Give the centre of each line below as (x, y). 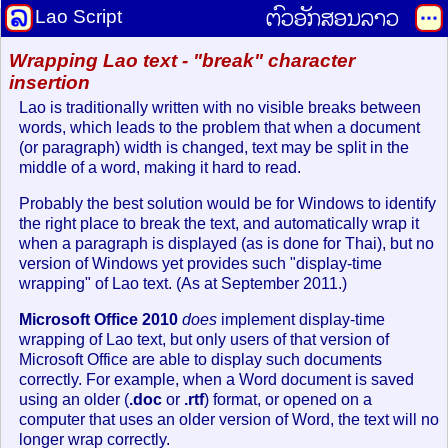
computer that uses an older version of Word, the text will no (229, 419)
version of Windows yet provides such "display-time (200, 263)
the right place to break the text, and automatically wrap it (219, 223)
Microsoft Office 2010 (98, 319)
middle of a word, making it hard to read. (160, 167)
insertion (49, 82)
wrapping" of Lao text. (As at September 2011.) (183, 283)
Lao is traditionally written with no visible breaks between (220, 107)
